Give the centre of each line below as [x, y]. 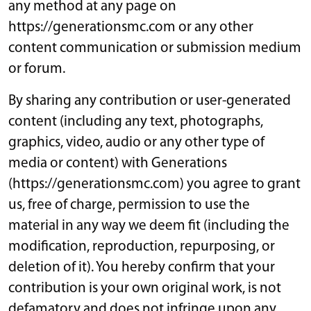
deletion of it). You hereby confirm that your [142, 267]
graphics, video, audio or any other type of [136, 142]
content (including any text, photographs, [136, 121]
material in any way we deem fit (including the [149, 226]
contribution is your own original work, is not [145, 288]
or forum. [37, 69]
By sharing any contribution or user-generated [150, 101]
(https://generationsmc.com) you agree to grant [154, 184]
